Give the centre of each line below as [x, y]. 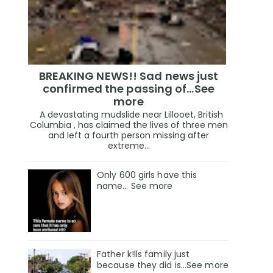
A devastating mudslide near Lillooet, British [129, 115]
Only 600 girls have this [147, 175]
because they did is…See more [163, 265]
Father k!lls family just [144, 254]
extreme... [129, 146]
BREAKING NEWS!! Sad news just [129, 76]
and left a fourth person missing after [129, 136]
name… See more [135, 186]
